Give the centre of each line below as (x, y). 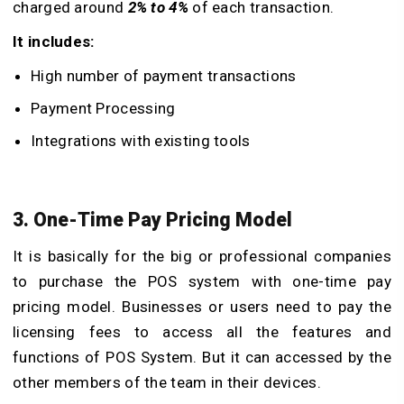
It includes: (54, 41)
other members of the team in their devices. (167, 383)
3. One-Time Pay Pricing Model (152, 220)
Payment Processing (103, 108)
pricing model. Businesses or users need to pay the (202, 307)
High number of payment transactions (164, 75)
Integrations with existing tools (141, 140)
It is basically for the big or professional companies (202, 257)
